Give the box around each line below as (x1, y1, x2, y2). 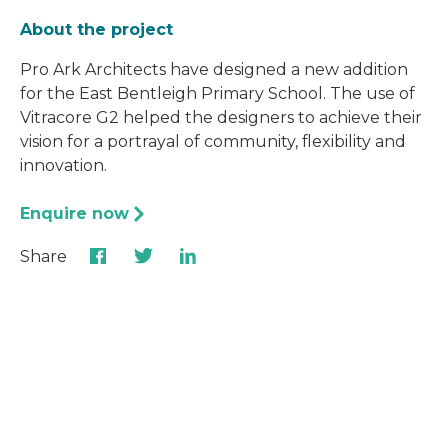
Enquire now (20, 203, 129, 223)
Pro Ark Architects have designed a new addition (20, 59, 408, 79)
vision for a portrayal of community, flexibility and (20, 131, 406, 151)
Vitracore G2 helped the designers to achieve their (20, 107, 422, 127)
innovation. (20, 155, 107, 175)
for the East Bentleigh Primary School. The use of (20, 83, 415, 103)
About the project (20, 19, 173, 39)
